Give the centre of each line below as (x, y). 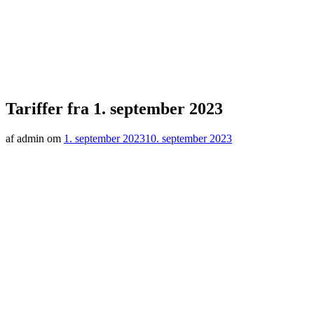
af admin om (35, 138)
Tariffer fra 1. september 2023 (114, 108)
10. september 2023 (189, 138)
